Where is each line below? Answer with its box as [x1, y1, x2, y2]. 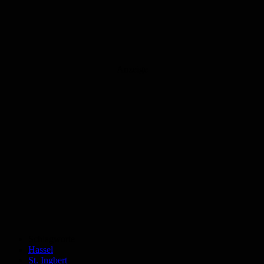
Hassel [28, 245, 53, 255]
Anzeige [116, 64, 148, 75]
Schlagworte [28, 234, 75, 245]
